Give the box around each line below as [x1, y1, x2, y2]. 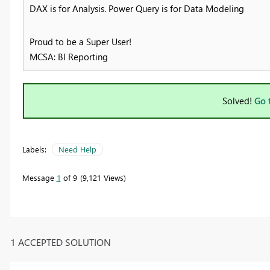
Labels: [22, 144, 46, 155]
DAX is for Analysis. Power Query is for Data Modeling [29, 2, 244, 15]
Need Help [58, 144, 96, 155]
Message [22, 172, 57, 183]
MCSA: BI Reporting [29, 51, 108, 63]
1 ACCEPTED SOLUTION [10, 235, 111, 248]
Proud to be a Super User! [29, 36, 131, 48]
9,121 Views [82, 172, 124, 183]
